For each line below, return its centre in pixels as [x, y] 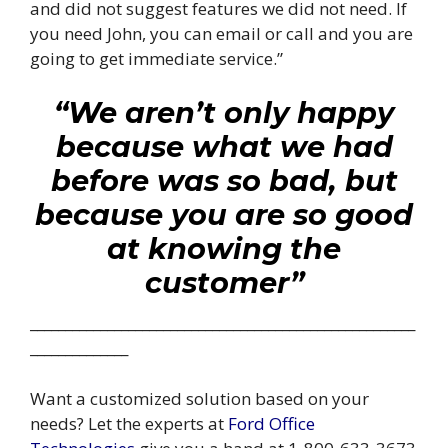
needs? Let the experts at [129, 423]
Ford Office [271, 423]
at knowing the [224, 249]
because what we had [224, 147]
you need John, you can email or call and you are [221, 33]
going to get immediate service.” [156, 58]
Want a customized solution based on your [199, 398]
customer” [224, 283]
